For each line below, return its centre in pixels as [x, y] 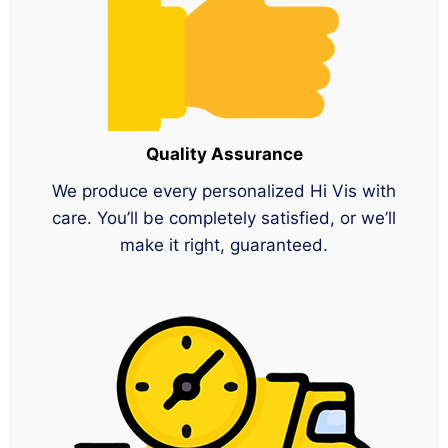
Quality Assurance [224, 154]
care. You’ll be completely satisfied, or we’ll [224, 218]
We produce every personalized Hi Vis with [224, 191]
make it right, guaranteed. [224, 245]
